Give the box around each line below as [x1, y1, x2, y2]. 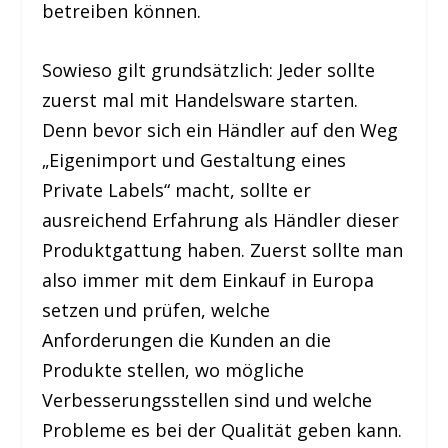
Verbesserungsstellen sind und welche [42, 387, 373, 412]
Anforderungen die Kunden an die [42, 327, 332, 352]
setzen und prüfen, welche [42, 297, 271, 322]
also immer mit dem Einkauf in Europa [42, 267, 375, 292]
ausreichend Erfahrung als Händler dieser [42, 207, 400, 232]
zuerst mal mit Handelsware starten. [42, 87, 359, 112]
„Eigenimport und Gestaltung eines [42, 147, 347, 172]
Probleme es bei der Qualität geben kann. [42, 417, 403, 442]
